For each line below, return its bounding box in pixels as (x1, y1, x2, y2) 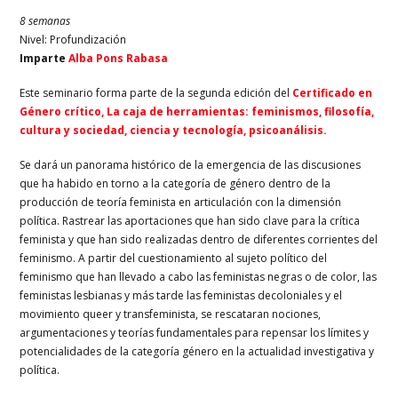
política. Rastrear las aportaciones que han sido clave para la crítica (20, 212, 361, 228)
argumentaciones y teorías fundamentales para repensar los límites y (20, 324, 370, 340)
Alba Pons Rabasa (68, 50, 169, 66)
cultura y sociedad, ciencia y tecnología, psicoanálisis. (20, 122, 328, 138)
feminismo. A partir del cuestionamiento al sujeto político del (20, 250, 328, 266)
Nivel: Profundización (20, 31, 127, 47)
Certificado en (292, 84, 373, 100)
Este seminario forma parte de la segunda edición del (20, 84, 293, 100)
